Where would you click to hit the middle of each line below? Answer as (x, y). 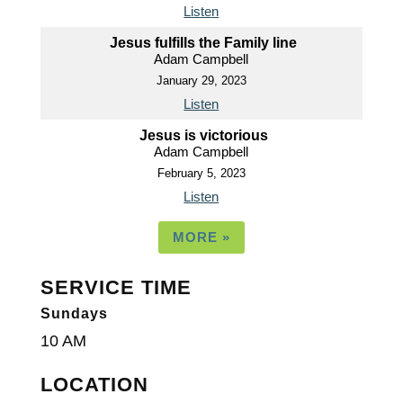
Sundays (74, 313)
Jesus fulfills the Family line (204, 43)
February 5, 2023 (201, 173)
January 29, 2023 (201, 81)
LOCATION (94, 385)
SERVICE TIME (116, 287)
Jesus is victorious (203, 135)
